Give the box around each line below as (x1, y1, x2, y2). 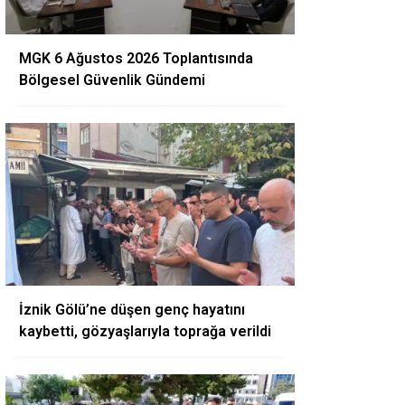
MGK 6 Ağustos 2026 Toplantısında (19, 50, 253, 67)
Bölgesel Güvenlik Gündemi (19, 71, 205, 89)
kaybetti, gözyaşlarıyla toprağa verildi (19, 323, 271, 340)
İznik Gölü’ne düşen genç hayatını (19, 301, 245, 318)
